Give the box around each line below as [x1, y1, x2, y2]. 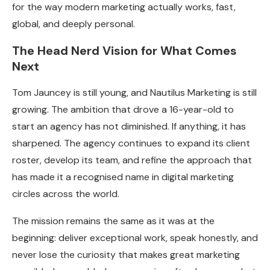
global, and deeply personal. [12, 17, 135, 31]
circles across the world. [12, 187, 119, 201]
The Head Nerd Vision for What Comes [12, 43, 237, 59]
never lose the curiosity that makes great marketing [12, 248, 240, 262]
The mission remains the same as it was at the [12, 215, 215, 228]
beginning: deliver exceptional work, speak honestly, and [12, 231, 258, 245]
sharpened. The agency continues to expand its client [12, 137, 250, 150]
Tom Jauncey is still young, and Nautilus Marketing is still [12, 86, 257, 99]
